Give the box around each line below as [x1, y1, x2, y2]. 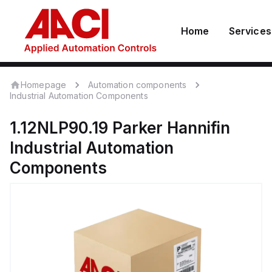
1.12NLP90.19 [10, 118, 108, 137]
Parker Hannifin [112, 118, 230, 137]
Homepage [21, 79, 67, 90]
